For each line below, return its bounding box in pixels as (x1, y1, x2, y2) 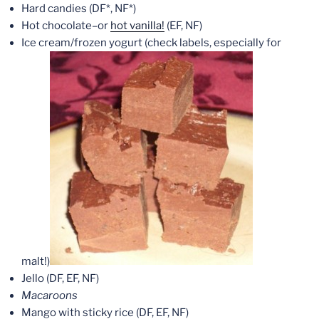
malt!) (21, 254, 50, 268)
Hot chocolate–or (21, 19, 110, 32)
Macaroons (21, 288, 78, 302)
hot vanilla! (110, 19, 164, 32)
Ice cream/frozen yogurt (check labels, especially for (21, 36, 281, 49)
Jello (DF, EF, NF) (21, 271, 99, 285)
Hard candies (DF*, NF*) (21, 1, 136, 15)
